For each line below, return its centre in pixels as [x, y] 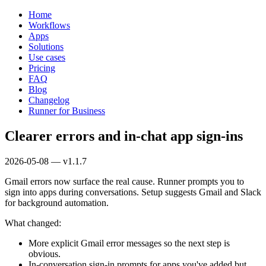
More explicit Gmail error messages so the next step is [129, 243]
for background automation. [57, 202]
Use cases [47, 57]
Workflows [49, 25]
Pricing [42, 68]
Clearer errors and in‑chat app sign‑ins [124, 136]
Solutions [46, 47]
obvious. [45, 254]
